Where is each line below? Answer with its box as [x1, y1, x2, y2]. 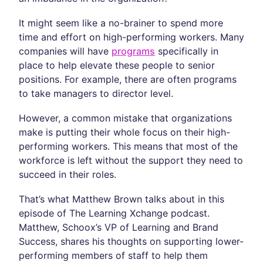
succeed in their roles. [19, 168, 116, 180]
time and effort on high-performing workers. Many [19, 31, 244, 43]
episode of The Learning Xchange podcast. [19, 207, 210, 219]
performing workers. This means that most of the [19, 140, 238, 152]
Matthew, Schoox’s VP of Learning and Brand [19, 221, 218, 233]
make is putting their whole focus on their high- [19, 126, 230, 138]
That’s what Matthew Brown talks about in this [19, 193, 224, 205]
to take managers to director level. [19, 87, 173, 99]
